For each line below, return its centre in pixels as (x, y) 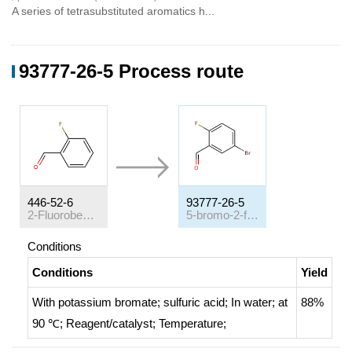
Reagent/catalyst (109, 323)
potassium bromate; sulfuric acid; (145, 302)
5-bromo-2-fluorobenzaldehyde (253, 215)
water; (261, 302)
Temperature (191, 323)
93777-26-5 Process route (131, 71)
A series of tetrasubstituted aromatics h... (113, 11)
